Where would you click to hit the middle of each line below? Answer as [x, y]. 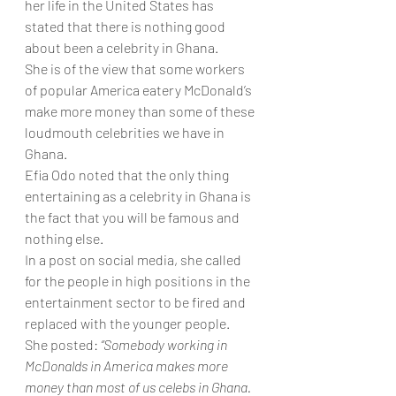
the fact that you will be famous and [133, 217]
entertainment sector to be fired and [137, 302]
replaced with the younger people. [127, 323]
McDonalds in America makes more [128, 366]
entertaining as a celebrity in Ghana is [139, 196]
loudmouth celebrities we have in [126, 132]
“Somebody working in [165, 344]
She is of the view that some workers [136, 69]
